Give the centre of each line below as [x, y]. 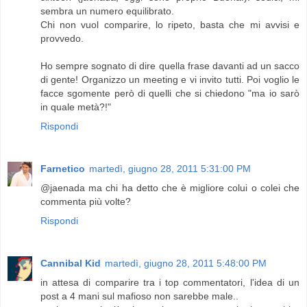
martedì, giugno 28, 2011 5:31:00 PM [170, 169]
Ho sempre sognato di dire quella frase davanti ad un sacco [170, 66]
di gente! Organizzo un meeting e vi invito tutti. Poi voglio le [170, 80]
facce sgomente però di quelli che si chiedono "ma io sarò [170, 94]
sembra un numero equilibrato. [107, 11]
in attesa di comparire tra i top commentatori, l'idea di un [170, 283]
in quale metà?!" [76, 107]
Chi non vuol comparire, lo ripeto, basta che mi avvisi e [170, 25]
